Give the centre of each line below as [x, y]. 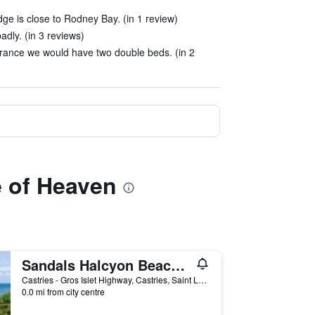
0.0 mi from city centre [63, 291]
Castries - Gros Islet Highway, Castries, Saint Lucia [202, 279]
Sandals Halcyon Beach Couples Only [178, 265]
